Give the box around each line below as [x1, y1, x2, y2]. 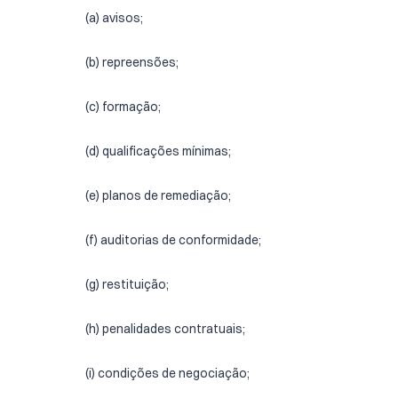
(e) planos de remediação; [85, 187, 231, 203]
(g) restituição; [85, 276, 169, 292]
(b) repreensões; [85, 54, 179, 70]
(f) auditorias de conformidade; [85, 232, 261, 248]
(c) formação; [85, 99, 161, 115]
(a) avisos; [85, 10, 143, 26]
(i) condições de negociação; [85, 365, 250, 381]
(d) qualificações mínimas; [85, 143, 231, 159]
